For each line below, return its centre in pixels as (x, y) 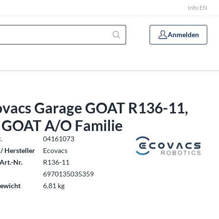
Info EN (197, 8)
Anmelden (183, 34)
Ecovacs (55, 150)
